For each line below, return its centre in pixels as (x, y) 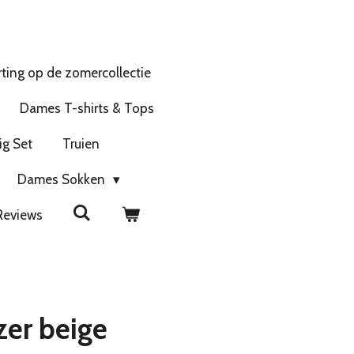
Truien (81, 143)
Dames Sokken (62, 179)
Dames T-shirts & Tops (87, 108)
